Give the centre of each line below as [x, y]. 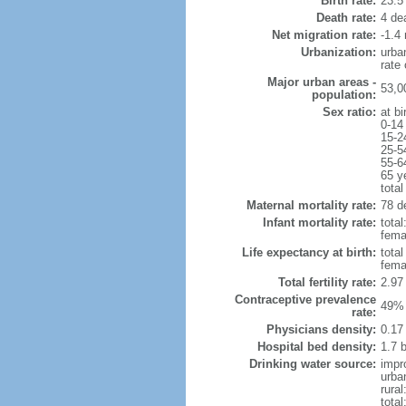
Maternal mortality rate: [311, 205]
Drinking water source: [312, 364]
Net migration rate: [324, 35]
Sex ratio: [349, 112]
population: [343, 95]
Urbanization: [338, 52]
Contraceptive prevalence [305, 300]
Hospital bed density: [316, 347]
